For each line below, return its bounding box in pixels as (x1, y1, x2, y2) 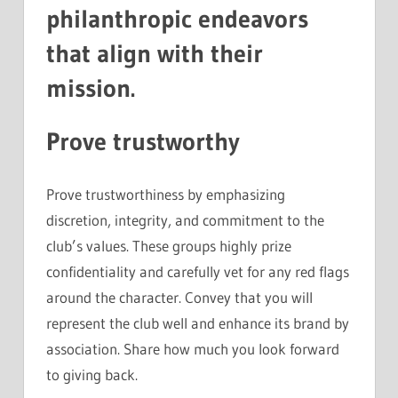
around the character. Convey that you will (46, 288, 313, 307)
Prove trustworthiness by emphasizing (46, 185, 285, 204)
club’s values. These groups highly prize (46, 236, 291, 256)
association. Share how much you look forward (46, 339, 339, 359)
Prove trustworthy (46, 125, 240, 156)
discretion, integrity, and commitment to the (46, 211, 324, 230)
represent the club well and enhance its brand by (46, 314, 349, 333)
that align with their (46, 37, 263, 68)
